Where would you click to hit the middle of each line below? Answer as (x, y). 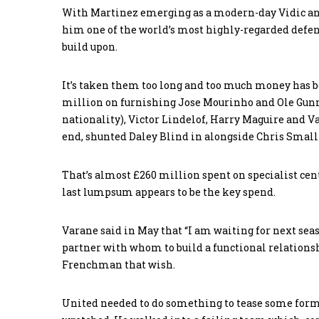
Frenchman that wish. (119, 265)
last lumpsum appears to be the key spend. (169, 192)
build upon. (90, 47)
